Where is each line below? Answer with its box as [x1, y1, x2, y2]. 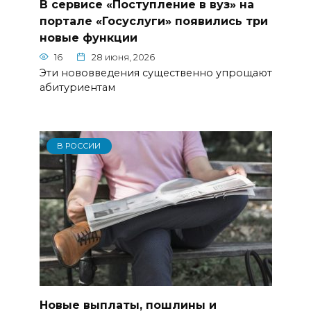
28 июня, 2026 [92, 51, 155, 62]
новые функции [39, 31, 137, 44]
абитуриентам [39, 81, 115, 94]
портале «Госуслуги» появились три [39, 14, 268, 28]
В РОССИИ [57, 141, 101, 151]
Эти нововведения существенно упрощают [39, 67, 272, 80]
